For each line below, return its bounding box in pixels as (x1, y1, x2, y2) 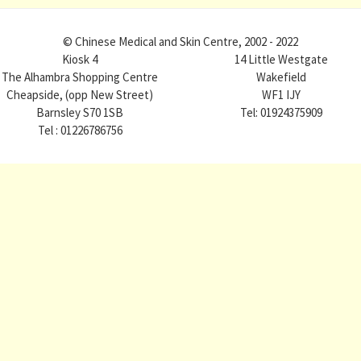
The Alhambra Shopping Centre (2, 69, 158, 85)
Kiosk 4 (62, 52, 98, 67)
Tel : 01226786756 (37, 122, 122, 138)
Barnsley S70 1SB (36, 105, 123, 120)
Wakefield (256, 69, 306, 85)
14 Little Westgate (234, 52, 328, 67)
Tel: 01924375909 (240, 105, 322, 120)
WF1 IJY (262, 87, 301, 102)
